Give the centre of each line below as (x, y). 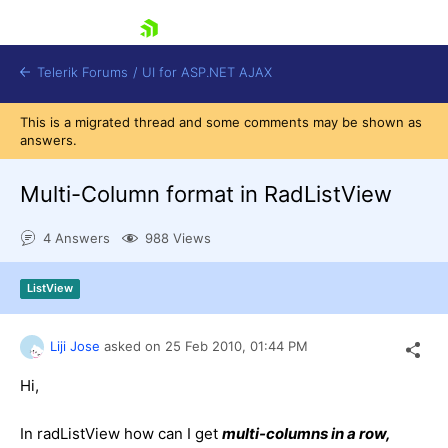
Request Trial (109, 333)
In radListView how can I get (121, 433)
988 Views (178, 238)
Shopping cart (135, 277)
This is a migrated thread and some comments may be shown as (221, 122)
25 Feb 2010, (207, 345)
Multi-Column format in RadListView (206, 194)
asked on (132, 345)
